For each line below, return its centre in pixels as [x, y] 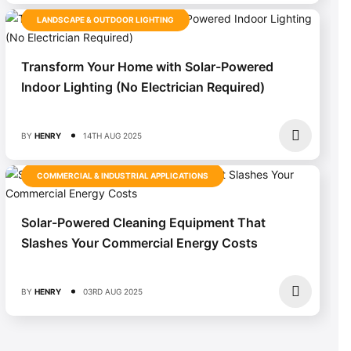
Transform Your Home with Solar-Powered [147, 66]
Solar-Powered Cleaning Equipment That [143, 222]
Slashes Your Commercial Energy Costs [139, 242]
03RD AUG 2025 [113, 291]
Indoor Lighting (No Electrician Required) [143, 87]
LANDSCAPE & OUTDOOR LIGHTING [105, 19]
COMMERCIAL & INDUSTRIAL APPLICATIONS [123, 175]
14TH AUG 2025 [112, 135]
